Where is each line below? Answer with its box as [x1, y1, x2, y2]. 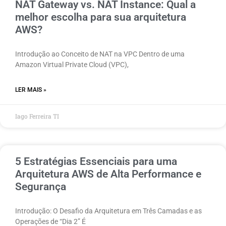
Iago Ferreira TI [15, 111, 59, 120]
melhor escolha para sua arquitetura [15, 11, 186, 23]
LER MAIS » [15, 86, 46, 93]
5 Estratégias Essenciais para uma [15, 155, 177, 167]
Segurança [15, 180, 66, 193]
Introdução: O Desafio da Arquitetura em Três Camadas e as [15, 206, 202, 215]
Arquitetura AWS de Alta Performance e [15, 167, 201, 180]
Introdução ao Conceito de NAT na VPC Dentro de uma [15, 49, 185, 58]
